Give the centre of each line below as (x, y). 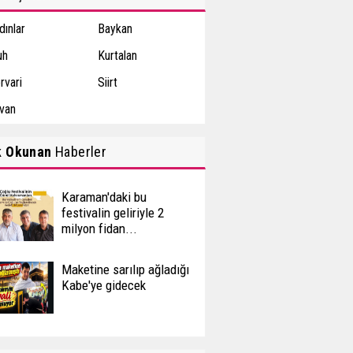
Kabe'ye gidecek (103, 285)
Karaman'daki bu (104, 197)
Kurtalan (118, 56)
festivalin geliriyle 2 (112, 213)
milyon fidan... (99, 229)
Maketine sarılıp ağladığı (125, 269)
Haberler (79, 152)
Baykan (115, 29)
